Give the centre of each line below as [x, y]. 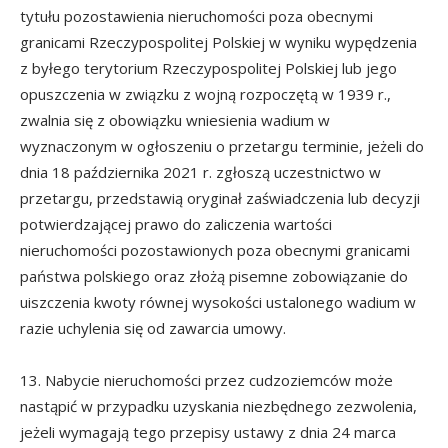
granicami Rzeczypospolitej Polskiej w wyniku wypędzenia [218, 41]
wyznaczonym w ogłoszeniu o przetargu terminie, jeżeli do [222, 145]
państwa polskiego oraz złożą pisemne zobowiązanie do [214, 275]
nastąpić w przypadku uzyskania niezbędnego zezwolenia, [218, 405]
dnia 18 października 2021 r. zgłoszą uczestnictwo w [200, 171]
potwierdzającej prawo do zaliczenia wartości [176, 223]
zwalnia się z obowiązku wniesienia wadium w [175, 119]
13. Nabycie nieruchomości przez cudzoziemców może [206, 379]
